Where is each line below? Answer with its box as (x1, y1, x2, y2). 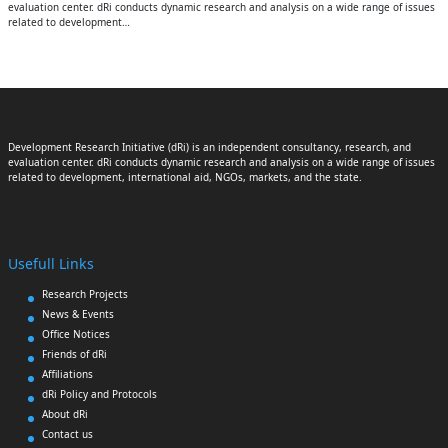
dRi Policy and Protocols (41, 386, 157, 401)
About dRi (41, 406, 88, 421)
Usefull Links (7, 253, 94, 273)
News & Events (41, 306, 114, 321)
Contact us (41, 426, 93, 441)
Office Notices (41, 326, 110, 341)
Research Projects (41, 286, 128, 301)
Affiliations (41, 366, 93, 381)
